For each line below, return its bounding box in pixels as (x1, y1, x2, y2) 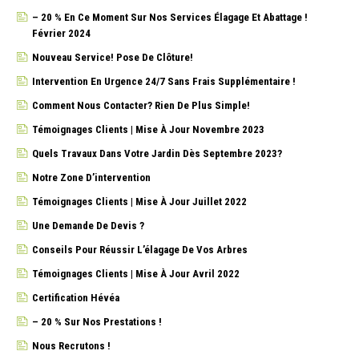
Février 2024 (32, 26, 91, 39)
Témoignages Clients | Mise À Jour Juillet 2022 (32, 195, 247, 208)
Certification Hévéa (32, 291, 119, 304)
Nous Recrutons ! (32, 339, 111, 352)
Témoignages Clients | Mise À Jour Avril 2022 (32, 267, 240, 280)
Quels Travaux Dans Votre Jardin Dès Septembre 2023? (32, 147, 282, 159)
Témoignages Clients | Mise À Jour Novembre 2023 (32, 123, 264, 135)
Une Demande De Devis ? (32, 219, 144, 232)
